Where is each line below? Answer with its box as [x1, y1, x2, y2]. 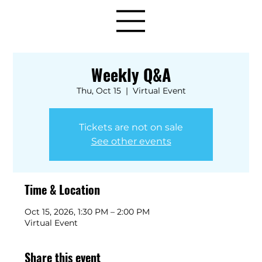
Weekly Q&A [91, 63, 171, 87]
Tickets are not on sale [79, 122, 183, 133]
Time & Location [25, 181, 101, 198]
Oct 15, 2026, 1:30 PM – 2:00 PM [25, 206, 150, 217]
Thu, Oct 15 [76, 85, 121, 96]
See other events [91, 136, 171, 147]
